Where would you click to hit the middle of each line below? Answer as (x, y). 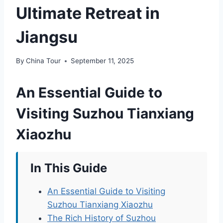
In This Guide (69, 168)
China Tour (44, 61)
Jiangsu (47, 37)
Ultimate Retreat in (88, 13)
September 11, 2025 (103, 61)
